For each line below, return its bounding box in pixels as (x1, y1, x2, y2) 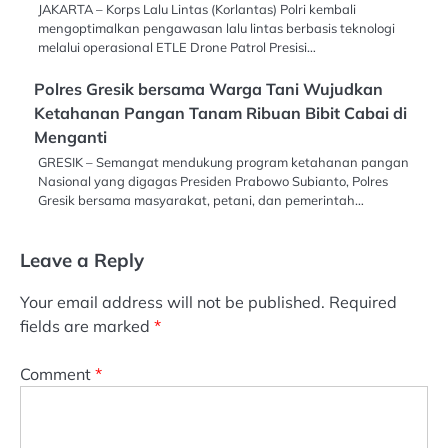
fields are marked (20, 316, 154, 337)
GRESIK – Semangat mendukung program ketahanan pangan (38, 154, 409, 171)
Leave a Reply (20, 248, 144, 273)
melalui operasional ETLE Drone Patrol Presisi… (38, 39, 316, 56)
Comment (20, 364, 95, 385)
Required (329, 292, 397, 313)
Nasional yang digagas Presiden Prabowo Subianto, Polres (38, 173, 388, 190)
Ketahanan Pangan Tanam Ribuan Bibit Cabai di (34, 103, 407, 124)
